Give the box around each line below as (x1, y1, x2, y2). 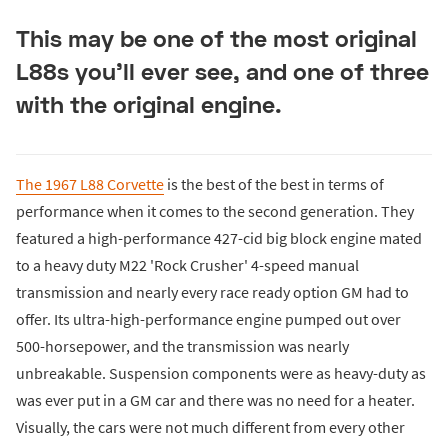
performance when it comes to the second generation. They (16, 200, 414, 221)
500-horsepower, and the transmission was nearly (16, 335, 349, 356)
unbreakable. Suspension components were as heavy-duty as (16, 362, 426, 383)
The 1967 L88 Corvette (16, 173, 164, 194)
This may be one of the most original (16, 24, 417, 53)
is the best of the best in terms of (164, 173, 384, 194)
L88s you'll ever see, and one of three (16, 57, 429, 86)
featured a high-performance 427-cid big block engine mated (16, 227, 422, 248)
